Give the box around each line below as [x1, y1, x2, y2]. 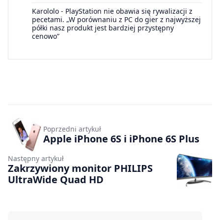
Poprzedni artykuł [43, 124, 101, 134]
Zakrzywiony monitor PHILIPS [8, 162, 153, 175]
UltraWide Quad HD [8, 173, 104, 187]
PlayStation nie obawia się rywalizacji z [65, 6, 192, 16]
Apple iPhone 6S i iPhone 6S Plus [43, 132, 199, 145]
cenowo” [32, 31, 59, 41]
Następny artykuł [8, 154, 64, 164]
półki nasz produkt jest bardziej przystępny [32, 23, 174, 33]
